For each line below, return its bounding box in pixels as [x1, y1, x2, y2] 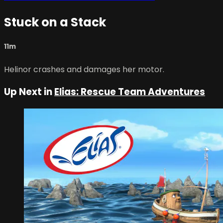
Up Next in [4, 85, 54, 99]
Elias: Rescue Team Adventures [54, 85, 205, 99]
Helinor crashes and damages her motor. [4, 63, 164, 75]
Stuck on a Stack [4, 14, 106, 31]
